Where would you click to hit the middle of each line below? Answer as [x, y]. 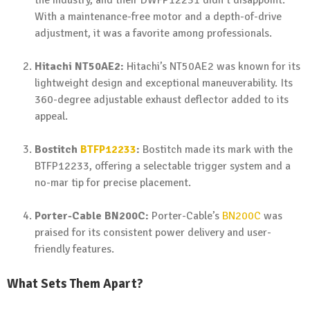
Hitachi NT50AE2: [79, 67]
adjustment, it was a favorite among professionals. [153, 34]
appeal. [51, 117]
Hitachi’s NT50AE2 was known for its [212, 67]
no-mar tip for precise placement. [113, 183]
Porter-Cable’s [185, 216]
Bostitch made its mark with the [216, 150]
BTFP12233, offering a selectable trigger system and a [163, 166]
